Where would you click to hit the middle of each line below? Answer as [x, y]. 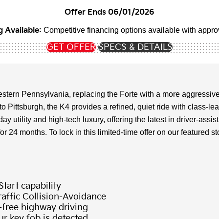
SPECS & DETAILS [135, 47]
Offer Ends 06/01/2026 [109, 13]
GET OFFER [71, 47]
